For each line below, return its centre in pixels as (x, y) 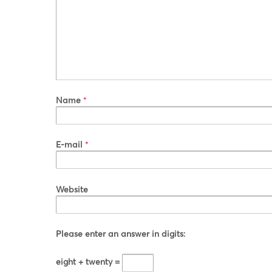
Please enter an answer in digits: (121, 234)
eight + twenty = (89, 262)
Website (72, 189)
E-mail (69, 144)
